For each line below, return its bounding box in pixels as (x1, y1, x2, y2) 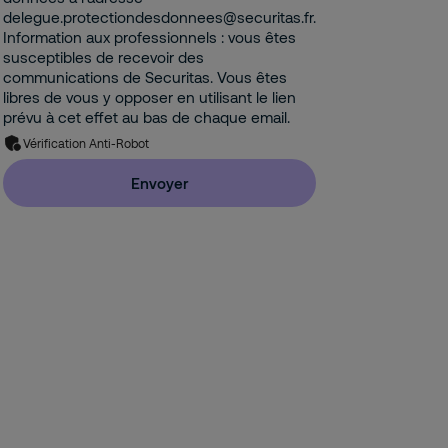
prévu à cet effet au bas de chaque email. (3, 108, 291, 126)
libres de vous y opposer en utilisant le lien (3, 88, 297, 106)
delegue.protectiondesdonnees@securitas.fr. (3, 8, 317, 26)
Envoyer (131, 174, 189, 192)
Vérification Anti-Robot (23, 136, 150, 150)
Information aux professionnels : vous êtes (3, 28, 297, 46)
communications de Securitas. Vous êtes (3, 68, 288, 86)
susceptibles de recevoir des (3, 48, 205, 66)
